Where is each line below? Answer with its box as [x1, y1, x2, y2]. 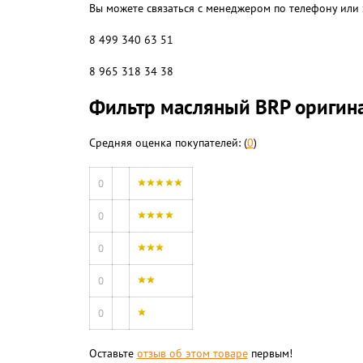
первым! [247, 346, 293, 361]
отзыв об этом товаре [136, 346, 248, 361]
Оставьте [88, 346, 137, 361]
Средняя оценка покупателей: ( [88, 135, 247, 150]
